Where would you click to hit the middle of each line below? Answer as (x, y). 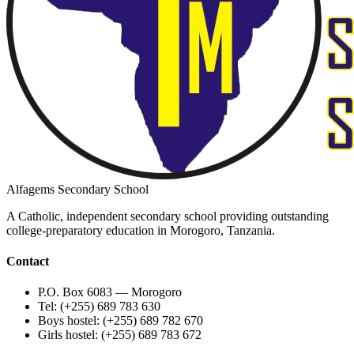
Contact (28, 262)
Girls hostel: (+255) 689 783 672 (120, 335)
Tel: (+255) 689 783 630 (99, 307)
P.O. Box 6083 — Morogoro (110, 292)
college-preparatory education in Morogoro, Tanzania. (141, 230)
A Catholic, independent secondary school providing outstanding (168, 216)
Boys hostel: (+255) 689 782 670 (121, 321)
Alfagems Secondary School (77, 189)
